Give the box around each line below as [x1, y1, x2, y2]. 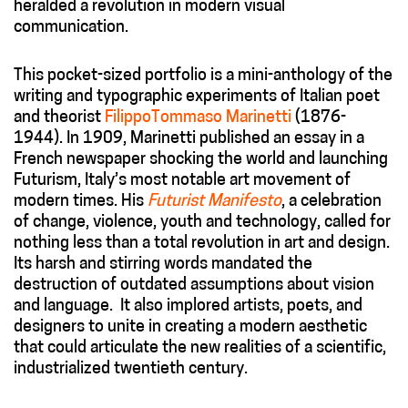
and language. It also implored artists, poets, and [14, 297, 362, 315]
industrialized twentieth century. [14, 360, 248, 378]
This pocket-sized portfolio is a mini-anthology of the [14, 66, 393, 85]
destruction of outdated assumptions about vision [14, 276, 374, 294]
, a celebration [281, 192, 382, 210]
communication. [14, 18, 128, 36]
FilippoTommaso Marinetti [105, 108, 291, 127]
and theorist [14, 108, 105, 127]
